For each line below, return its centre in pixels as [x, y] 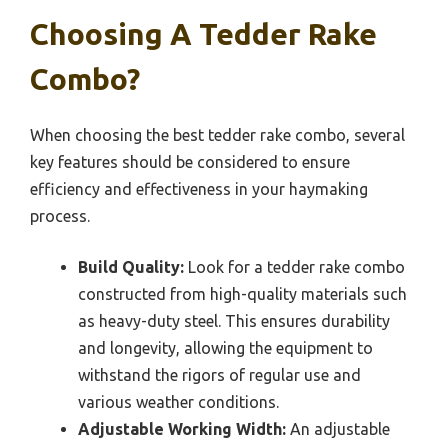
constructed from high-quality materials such [242, 294]
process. [60, 216]
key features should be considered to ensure [190, 162]
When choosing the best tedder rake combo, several [217, 135]
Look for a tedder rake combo [294, 267]
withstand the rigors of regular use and [219, 375]
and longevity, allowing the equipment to [225, 348]
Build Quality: [131, 267]
